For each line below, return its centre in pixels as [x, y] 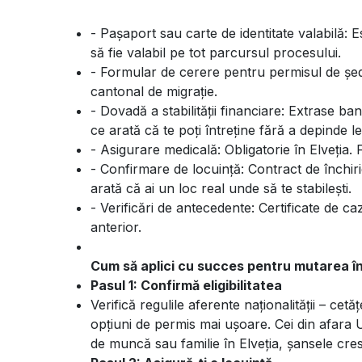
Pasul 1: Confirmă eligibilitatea [186, 285]
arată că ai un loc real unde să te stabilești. [221, 188]
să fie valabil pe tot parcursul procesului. [218, 53]
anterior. [116, 227]
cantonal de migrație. [156, 91]
